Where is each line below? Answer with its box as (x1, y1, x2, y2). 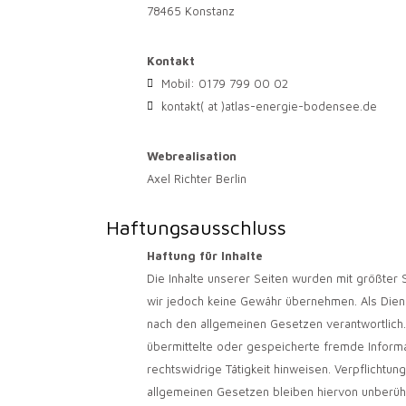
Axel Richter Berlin (147, 171, 246, 187)
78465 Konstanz (147, 4, 235, 19)
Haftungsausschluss (106, 216, 286, 240)
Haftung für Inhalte (147, 247, 263, 263)
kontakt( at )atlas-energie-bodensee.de (158, 99, 377, 114)
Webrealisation (147, 149, 237, 164)
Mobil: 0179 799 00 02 (158, 76, 288, 92)
